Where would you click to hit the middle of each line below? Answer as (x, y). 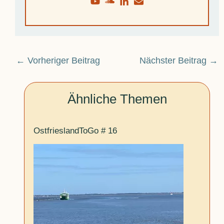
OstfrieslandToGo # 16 (75, 130)
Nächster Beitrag (174, 60)
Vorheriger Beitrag (62, 60)
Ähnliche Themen (117, 99)
